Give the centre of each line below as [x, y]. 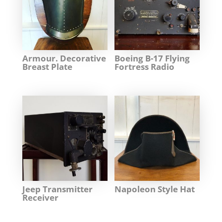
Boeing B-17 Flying [152, 58]
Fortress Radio [145, 67]
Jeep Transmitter [57, 189]
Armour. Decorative [64, 58]
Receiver [40, 198]
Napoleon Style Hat [155, 189]
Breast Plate [47, 67]
